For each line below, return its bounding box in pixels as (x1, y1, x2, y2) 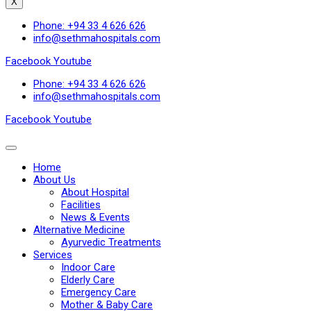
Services (33, 249, 72, 261)
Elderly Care (61, 274, 115, 286)
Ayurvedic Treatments (61, 236, 161, 249)
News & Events (61, 211, 130, 224)
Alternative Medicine (33, 224, 125, 236)
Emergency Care (61, 286, 136, 299)
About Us (33, 174, 76, 186)
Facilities (61, 199, 101, 211)
